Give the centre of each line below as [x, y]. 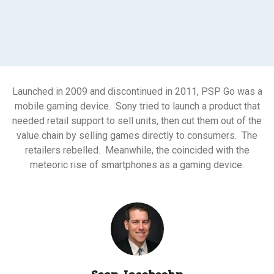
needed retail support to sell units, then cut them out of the [137, 121]
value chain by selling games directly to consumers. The [137, 136]
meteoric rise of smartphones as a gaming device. [137, 165]
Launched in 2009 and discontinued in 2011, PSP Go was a [137, 92]
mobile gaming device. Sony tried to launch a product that [137, 106]
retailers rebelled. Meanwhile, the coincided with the [137, 150]
